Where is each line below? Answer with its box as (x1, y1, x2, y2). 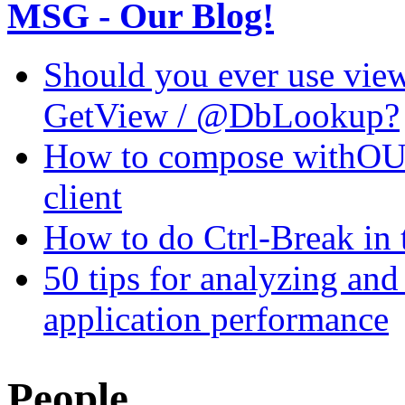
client (43, 176, 122, 216)
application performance (43, 298, 389, 338)
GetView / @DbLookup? (43, 95, 400, 135)
